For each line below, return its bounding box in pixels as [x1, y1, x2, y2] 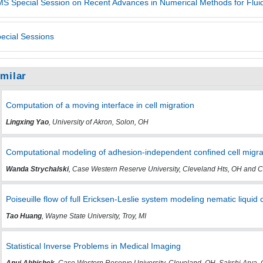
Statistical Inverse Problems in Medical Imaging [5, 241, 181, 251]
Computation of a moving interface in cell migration [5, 100, 194, 110]
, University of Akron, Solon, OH [48, 117, 149, 126]
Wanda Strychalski [5, 164, 69, 173]
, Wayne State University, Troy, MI [41, 211, 146, 220]
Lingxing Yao [5, 117, 49, 126]
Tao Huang [5, 211, 42, 220]
